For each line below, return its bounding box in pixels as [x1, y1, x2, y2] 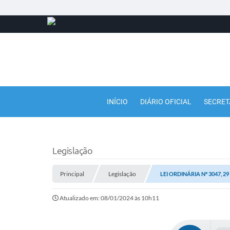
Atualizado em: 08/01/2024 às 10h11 [60, 194, 159, 202]
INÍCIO [107, 98, 128, 106]
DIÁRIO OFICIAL [140, 98, 191, 106]
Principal [60, 170, 84, 178]
